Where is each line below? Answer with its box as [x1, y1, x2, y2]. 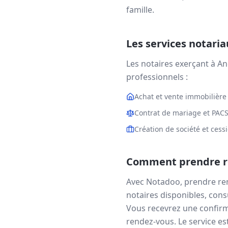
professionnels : [126, 71, 188, 82]
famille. [126, 4, 154, 15]
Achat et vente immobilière [134, 92, 226, 101]
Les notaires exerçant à [126, 58, 217, 69]
